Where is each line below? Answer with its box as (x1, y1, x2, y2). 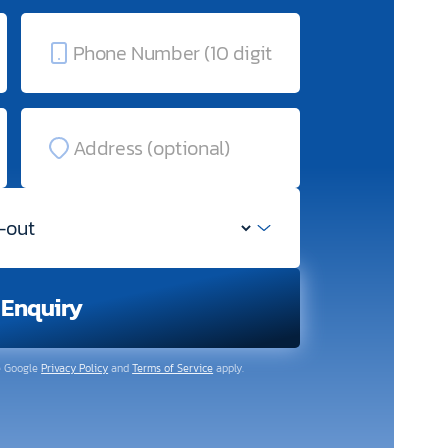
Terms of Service (132, 359, 214, 376)
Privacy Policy (41, 359, 109, 376)
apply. (213, 359, 245, 376)
